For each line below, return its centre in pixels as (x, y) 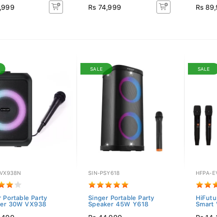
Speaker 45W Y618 (119, 204)
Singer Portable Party (121, 198)
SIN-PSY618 (104, 173)
